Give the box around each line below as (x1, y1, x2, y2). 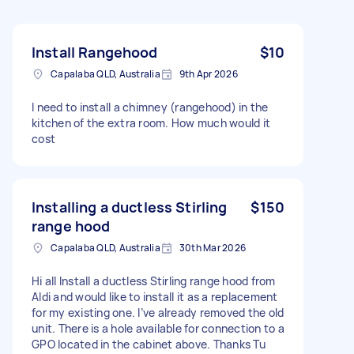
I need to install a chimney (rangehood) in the (32, 99, 269, 115)
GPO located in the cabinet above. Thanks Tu (32, 336, 265, 352)
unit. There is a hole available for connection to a (32, 320, 284, 336)
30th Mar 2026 (179, 240, 246, 254)
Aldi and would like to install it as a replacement (32, 288, 278, 304)
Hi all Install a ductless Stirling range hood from (32, 273, 276, 288)
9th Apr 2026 (179, 66, 238, 81)
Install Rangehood (32, 42, 158, 62)
